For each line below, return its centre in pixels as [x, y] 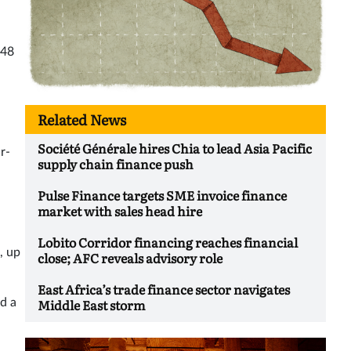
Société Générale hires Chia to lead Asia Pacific [175, 148]
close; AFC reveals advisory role [131, 258]
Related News [82, 120]
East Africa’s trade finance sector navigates [164, 289]
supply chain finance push [116, 164]
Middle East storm [91, 305]
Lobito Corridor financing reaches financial [168, 242]
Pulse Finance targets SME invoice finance [162, 195]
